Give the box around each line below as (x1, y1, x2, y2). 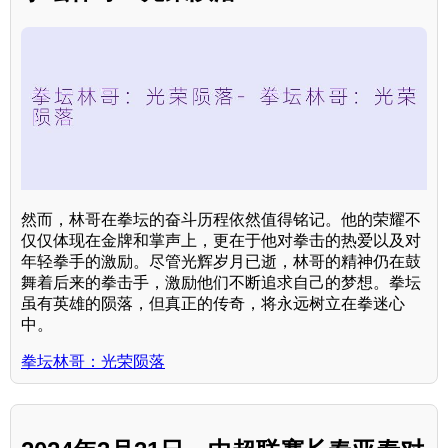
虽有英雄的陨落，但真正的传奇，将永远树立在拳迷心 (21, 294, 405, 312)
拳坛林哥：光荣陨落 (21, 352, 165, 370)
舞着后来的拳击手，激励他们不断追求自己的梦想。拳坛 (21, 273, 421, 291)
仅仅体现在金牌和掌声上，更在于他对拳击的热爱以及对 (21, 231, 421, 249)
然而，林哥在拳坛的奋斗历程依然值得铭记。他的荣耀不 (21, 210, 421, 228)
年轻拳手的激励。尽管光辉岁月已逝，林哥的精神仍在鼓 (21, 252, 421, 270)
